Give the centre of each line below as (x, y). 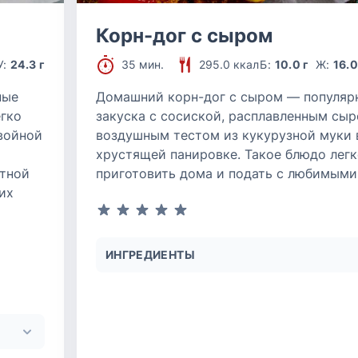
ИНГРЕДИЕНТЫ (150, 255)
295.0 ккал (229, 64)
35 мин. (143, 64)
